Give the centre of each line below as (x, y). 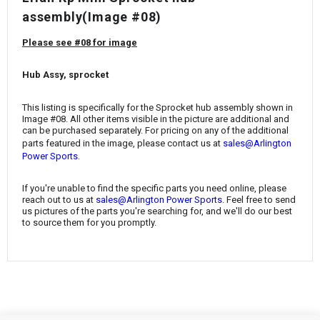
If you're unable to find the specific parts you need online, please (154, 189)
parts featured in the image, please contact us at (121, 143)
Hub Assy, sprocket (65, 75)
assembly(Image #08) (92, 16)
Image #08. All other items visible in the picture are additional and (156, 119)
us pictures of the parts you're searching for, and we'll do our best (157, 211)
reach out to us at (59, 200)
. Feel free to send (259, 200)
